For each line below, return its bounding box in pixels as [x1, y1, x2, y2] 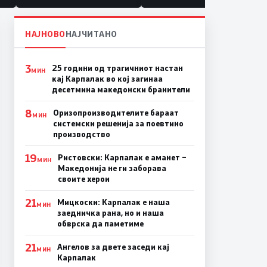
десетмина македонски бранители [51, 83, 190, 95]
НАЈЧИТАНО [65, 27, 117, 39]
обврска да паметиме [57, 218, 144, 229]
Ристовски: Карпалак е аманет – [57, 151, 187, 163]
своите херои [57, 173, 110, 184]
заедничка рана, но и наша [57, 207, 164, 218]
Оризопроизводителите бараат [52, 107, 179, 118]
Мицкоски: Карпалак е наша [57, 196, 170, 207]
